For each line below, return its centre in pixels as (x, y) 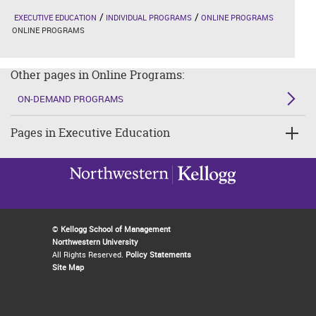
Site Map (68, 267)
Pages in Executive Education (90, 133)
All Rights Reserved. (89, 254)
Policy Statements (158, 254)
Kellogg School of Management (116, 229)
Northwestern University (95, 242)
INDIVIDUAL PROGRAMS (149, 17)
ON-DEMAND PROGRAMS (71, 99)
